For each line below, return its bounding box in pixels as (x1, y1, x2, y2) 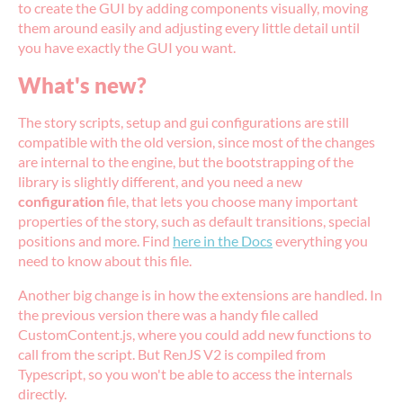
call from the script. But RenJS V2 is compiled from (18, 345, 326, 363)
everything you (273, 232, 368, 250)
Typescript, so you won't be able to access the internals (18, 365, 353, 383)
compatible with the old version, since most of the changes (18, 133, 375, 151)
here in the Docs (173, 232, 273, 250)
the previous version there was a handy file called (18, 306, 318, 324)
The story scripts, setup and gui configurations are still (18, 113, 349, 131)
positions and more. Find (18, 232, 173, 250)
